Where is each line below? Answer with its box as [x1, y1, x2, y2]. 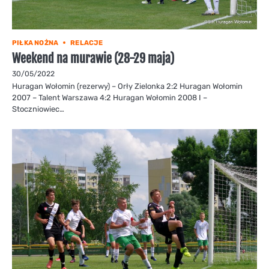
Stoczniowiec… [12, 104, 64, 113]
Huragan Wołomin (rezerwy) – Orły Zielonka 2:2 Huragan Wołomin [12, 81, 243, 91]
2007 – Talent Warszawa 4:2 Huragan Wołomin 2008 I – [12, 92, 207, 102]
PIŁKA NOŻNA [12, 38, 59, 47]
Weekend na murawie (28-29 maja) [12, 50, 174, 66]
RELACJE [70, 38, 103, 47]
